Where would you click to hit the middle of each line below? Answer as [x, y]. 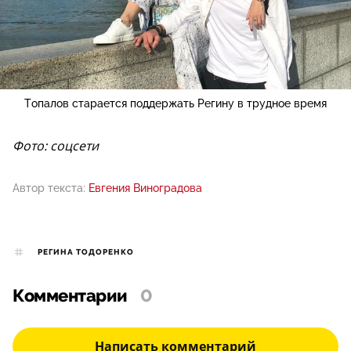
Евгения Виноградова [145, 188]
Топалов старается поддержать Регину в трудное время [175, 103]
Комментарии [70, 297]
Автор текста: [49, 188]
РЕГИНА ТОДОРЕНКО [86, 252]
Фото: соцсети [56, 145]
